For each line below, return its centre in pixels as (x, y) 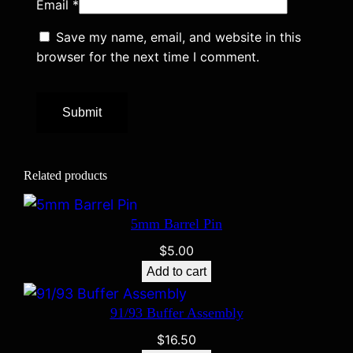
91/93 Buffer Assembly (176, 313)
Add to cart (176, 272)
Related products (66, 176)
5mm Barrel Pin (176, 224)
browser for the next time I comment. (148, 57)
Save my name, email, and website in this (179, 37)
